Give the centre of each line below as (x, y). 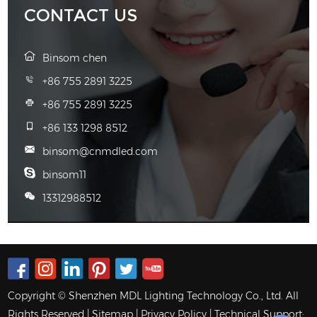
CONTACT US (81, 16)
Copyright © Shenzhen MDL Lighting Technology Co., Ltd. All (154, 296)
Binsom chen (75, 58)
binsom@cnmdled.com (100, 152)
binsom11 (65, 175)
